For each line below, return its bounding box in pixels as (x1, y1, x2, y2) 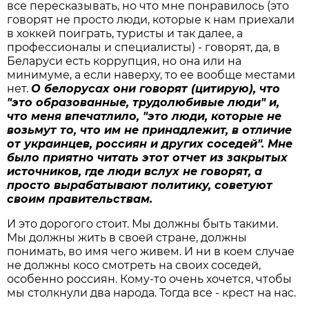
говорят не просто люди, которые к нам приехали (7, 12, 295, 26)
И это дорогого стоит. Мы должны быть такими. (7, 217, 279, 230)
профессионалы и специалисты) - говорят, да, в (7, 40, 281, 54)
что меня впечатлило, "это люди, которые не (7, 109, 282, 123)
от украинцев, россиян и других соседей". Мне (7, 137, 293, 150)
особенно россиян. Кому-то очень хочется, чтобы (7, 272, 292, 286)
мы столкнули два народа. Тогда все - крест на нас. (7, 286, 297, 299)
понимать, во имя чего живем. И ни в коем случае (7, 244, 295, 258)
